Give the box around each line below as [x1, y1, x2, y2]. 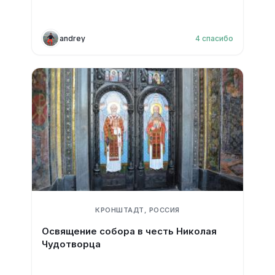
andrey [59, 33, 85, 43]
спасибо [202, 33, 234, 43]
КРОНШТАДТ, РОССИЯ [95, 206, 180, 214]
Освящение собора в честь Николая [41, 225, 217, 237]
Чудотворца [41, 238, 101, 250]
